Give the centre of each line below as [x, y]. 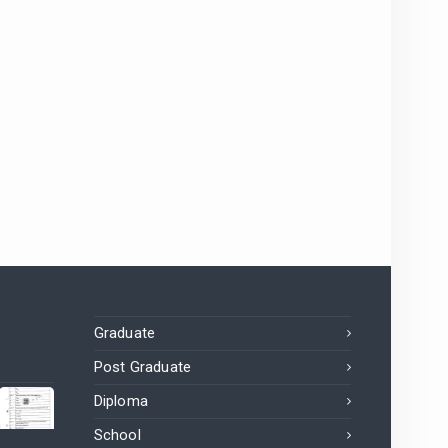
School [117, 435]
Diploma [120, 401]
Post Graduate [142, 367]
